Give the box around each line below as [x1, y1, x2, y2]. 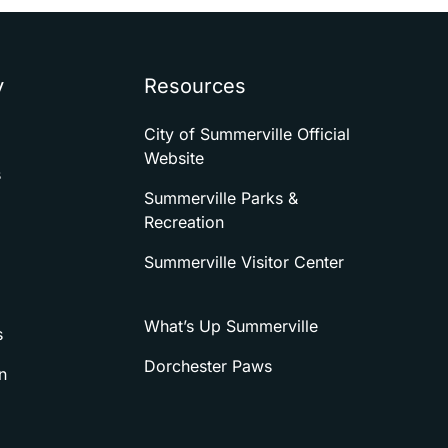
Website [143, 148, 209, 168]
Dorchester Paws [143, 356, 277, 376]
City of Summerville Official [143, 124, 350, 144]
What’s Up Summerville [143, 316, 323, 336]
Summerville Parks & [143, 188, 298, 208]
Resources [143, 74, 246, 98]
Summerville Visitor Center [143, 252, 344, 272]
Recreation [143, 212, 229, 232]
